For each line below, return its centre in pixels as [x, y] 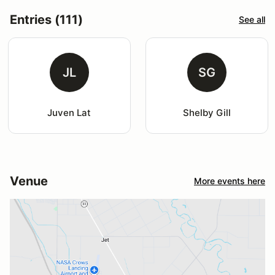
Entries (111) [46, 19]
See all [252, 20]
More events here [230, 181]
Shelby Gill [207, 112]
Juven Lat [69, 112]
